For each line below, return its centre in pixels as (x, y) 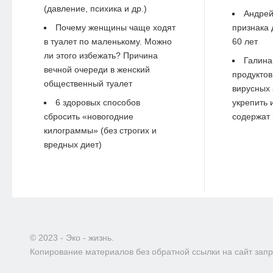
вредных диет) (73, 145)
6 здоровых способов (97, 103)
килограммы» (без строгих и (100, 131)
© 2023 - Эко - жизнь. (72, 237)
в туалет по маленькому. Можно (108, 42)
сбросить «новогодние (88, 117)
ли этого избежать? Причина (101, 56)
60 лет (245, 42)
